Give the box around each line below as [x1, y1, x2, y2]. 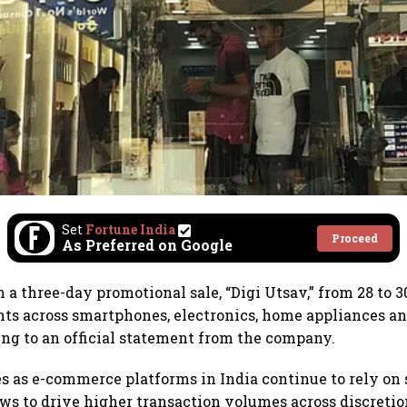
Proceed [332, 230, 378, 245]
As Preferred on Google [62, 235, 233, 255]
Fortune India [85, 221, 175, 239]
